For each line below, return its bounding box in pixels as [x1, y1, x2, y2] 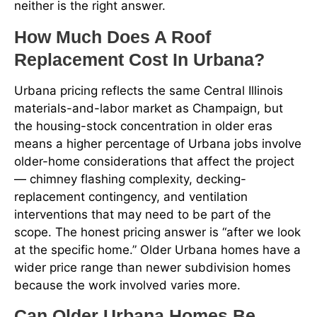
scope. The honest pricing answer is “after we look [14, 224, 301, 239]
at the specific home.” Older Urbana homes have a [14, 242, 301, 257]
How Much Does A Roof [14, 26, 211, 47]
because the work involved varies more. [14, 277, 241, 292]
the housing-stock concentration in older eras [14, 118, 272, 133]
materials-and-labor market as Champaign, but [14, 100, 283, 115]
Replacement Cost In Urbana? [14, 49, 265, 69]
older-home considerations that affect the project [14, 154, 294, 168]
